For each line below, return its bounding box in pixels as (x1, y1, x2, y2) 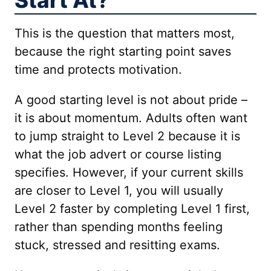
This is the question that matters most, (15, 26, 235, 41)
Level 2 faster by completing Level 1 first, (15, 201, 250, 216)
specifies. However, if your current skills (15, 165, 243, 180)
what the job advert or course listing (15, 147, 221, 162)
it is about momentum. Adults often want (15, 111, 247, 125)
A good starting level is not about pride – (15, 93, 247, 107)
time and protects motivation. (15, 62, 182, 77)
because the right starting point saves (15, 44, 231, 59)
